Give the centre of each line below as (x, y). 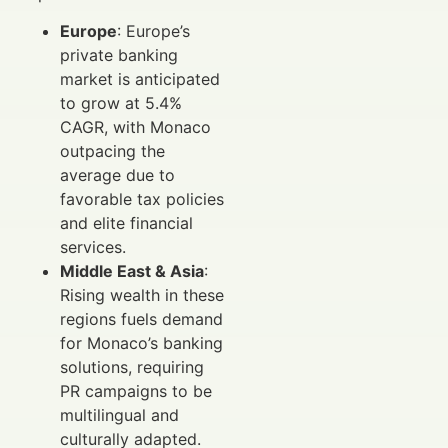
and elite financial (126, 223)
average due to (117, 175)
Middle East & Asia (132, 271)
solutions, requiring (132, 367)
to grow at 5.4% (121, 103)
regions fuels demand (141, 319)
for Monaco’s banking (141, 343)
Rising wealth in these (142, 295)
